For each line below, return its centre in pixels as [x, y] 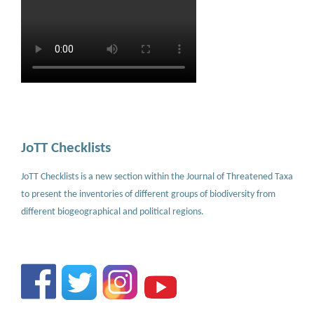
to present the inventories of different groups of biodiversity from [148, 194]
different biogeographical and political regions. [112, 212]
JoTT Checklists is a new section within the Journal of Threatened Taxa [157, 177]
